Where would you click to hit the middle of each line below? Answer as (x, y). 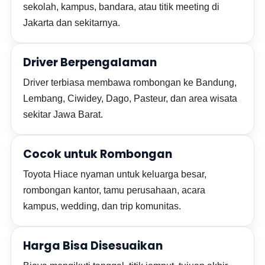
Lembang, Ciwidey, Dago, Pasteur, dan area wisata (130, 98)
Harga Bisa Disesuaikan (93, 246)
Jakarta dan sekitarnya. (72, 23)
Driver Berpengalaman (90, 62)
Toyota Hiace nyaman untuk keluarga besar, (115, 174)
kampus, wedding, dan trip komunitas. (102, 206)
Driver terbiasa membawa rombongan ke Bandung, (130, 83)
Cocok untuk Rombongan (98, 154)
